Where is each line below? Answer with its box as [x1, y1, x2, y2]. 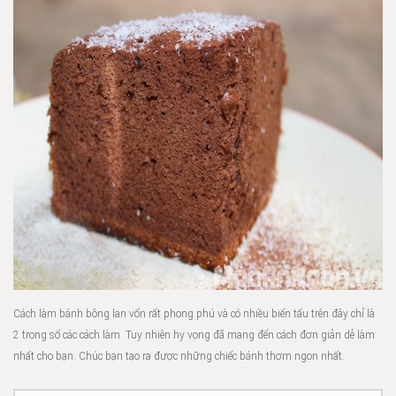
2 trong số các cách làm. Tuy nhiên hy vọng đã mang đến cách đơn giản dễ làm [13, 329, 375, 341]
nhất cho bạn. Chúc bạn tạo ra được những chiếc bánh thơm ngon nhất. [13, 350, 345, 362]
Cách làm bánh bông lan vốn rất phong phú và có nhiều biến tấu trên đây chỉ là [13, 308, 375, 320]
